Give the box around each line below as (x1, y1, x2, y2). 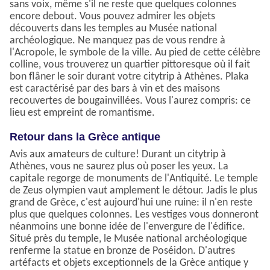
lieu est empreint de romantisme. (10, 107, 155, 119)
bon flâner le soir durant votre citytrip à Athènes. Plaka (10, 71, 249, 83)
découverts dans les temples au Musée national (10, 23, 217, 35)
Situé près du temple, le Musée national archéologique (10, 233, 247, 245)
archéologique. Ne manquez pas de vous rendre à (10, 35, 225, 47)
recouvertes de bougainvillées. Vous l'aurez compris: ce (10, 95, 251, 107)
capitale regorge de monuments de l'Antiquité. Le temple (10, 173, 258, 185)
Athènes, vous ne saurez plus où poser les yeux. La (10, 161, 228, 173)
